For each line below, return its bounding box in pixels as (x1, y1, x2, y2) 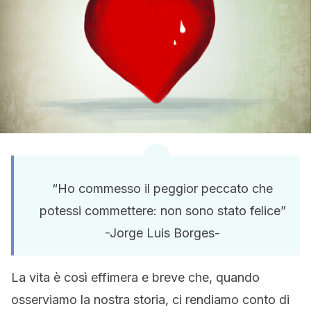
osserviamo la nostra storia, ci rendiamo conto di (11, 292, 289, 307)
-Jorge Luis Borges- (105, 226, 220, 240)
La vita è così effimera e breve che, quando (11, 270, 260, 285)
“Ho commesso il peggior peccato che (52, 181, 273, 196)
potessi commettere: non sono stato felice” (39, 203, 286, 218)
